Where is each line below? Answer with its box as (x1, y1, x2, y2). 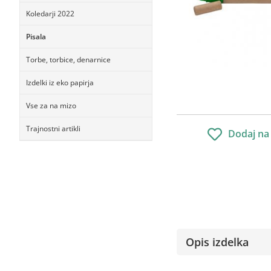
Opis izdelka (186, 235, 249, 249)
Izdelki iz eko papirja (26, 77, 94, 88)
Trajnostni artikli (26, 123, 80, 134)
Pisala (26, 31, 46, 42)
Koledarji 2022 (26, 8, 74, 19)
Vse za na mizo (26, 100, 76, 111)
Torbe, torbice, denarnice (26, 54, 111, 65)
